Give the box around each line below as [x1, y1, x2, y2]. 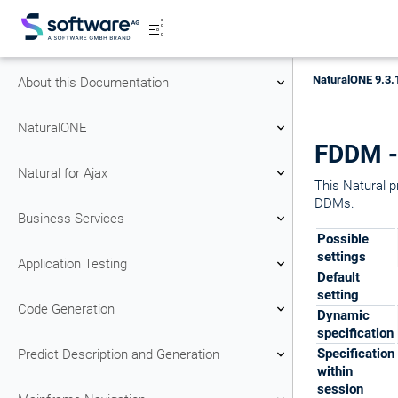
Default [317, 269, 360, 285]
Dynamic [317, 307, 370, 323]
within [317, 363, 353, 379]
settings [317, 249, 366, 265]
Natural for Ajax [18, 164, 107, 181]
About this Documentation [18, 74, 169, 91]
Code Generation [18, 300, 115, 317]
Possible [317, 231, 369, 247]
